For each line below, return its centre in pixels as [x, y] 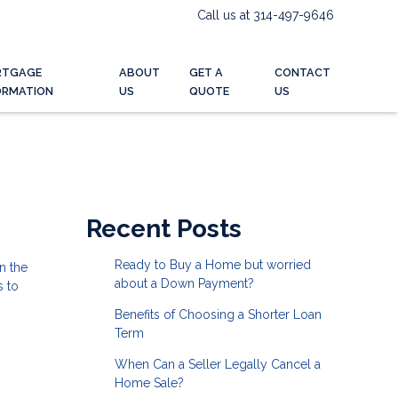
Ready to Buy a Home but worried [212, 264]
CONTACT [302, 73]
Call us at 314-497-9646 [266, 15]
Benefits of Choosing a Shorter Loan [218, 314]
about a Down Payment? [184, 283]
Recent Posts [164, 228]
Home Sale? [149, 382]
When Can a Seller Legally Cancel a [217, 364]
